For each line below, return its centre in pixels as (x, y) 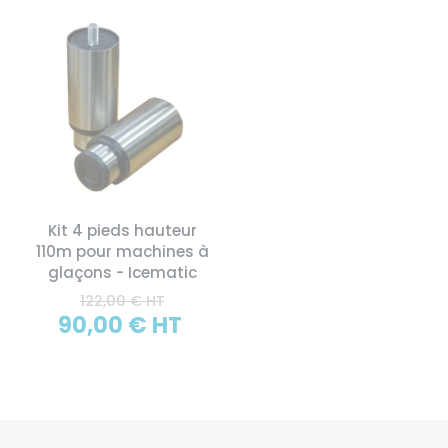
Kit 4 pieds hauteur (122, 231)
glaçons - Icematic (122, 273)
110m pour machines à (122, 252)
